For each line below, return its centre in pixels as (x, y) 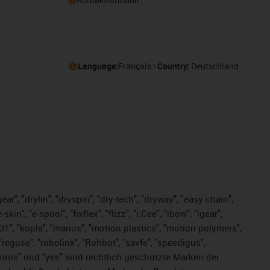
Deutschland (215, 66)
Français (134, 66)
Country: (174, 66)
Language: (98, 66)
